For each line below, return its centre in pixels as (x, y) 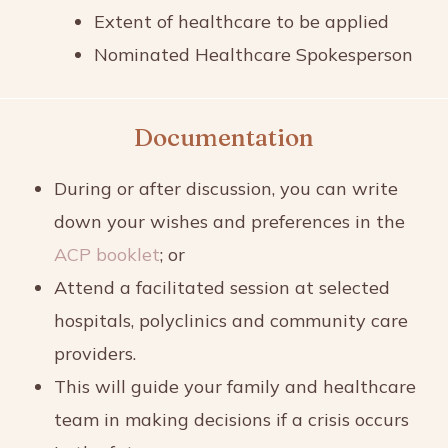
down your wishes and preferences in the (229, 221)
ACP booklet (107, 254)
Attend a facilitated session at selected (222, 287)
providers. (95, 353)
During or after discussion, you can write (226, 188)
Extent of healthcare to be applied (241, 21)
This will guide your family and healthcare (235, 386)
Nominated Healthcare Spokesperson (253, 54)
